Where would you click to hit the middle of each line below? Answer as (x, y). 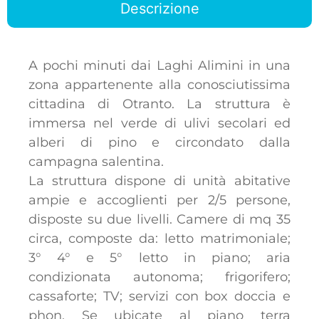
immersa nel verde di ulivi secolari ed (159, 123)
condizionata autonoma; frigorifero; (159, 277)
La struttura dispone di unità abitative (159, 181)
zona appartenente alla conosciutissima (159, 84)
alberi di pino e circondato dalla (159, 142)
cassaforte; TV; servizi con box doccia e (159, 296)
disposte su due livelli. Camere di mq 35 (159, 219)
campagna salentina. (96, 161)
